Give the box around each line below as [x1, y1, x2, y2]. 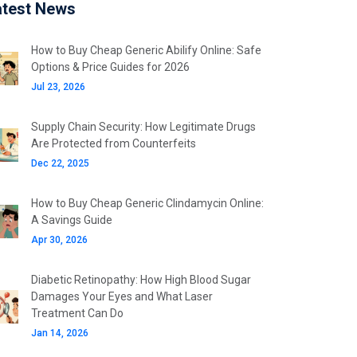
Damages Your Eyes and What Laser [31, 290, 213, 303]
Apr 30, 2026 [31, 234, 88, 245]
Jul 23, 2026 [31, 81, 85, 92]
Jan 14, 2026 [31, 328, 88, 339]
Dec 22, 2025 [31, 158, 89, 169]
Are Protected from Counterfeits [31, 137, 196, 150]
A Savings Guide [31, 214, 112, 226]
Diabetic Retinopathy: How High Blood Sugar [31, 273, 251, 286]
